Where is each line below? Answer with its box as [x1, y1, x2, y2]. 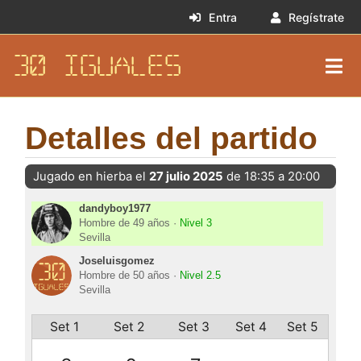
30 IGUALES [12, 55, 182, 77]
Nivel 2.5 [180, 270, 222, 282]
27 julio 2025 [148, 169, 223, 185]
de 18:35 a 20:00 [222, 169, 320, 185]
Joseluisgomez [79, 255, 156, 268]
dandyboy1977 [79, 203, 151, 215]
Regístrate [288, 10, 344, 24]
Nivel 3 [180, 218, 213, 230]
